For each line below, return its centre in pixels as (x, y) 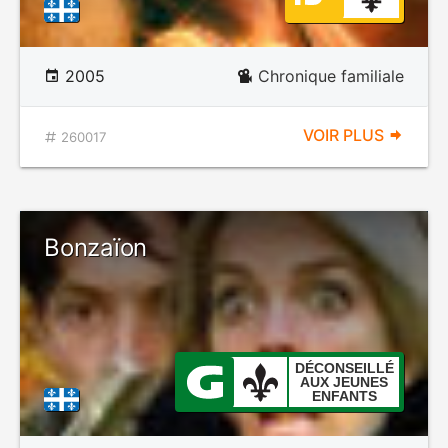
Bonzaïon (96, 247)
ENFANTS (344, 396)
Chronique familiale (331, 76)
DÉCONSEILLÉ (344, 368)
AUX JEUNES (344, 382)
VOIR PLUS (345, 135)
